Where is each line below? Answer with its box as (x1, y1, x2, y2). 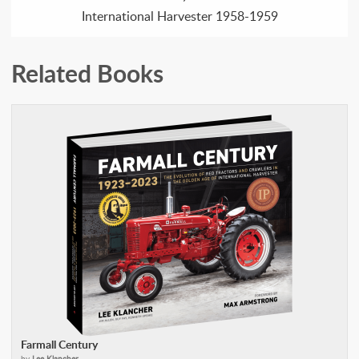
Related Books (11, 55, 163, 90)
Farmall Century (21, 336, 98, 352)
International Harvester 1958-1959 (81, 6, 278, 25)
